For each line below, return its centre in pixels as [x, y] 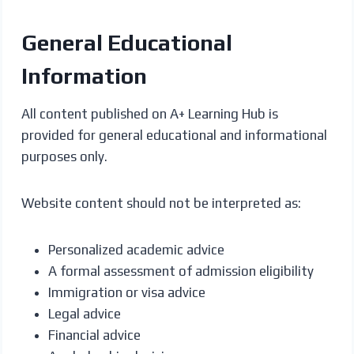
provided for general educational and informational [174, 135]
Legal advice [84, 313]
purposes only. [64, 156]
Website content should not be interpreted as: [161, 203]
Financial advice [94, 335]
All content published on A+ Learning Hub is [149, 113]
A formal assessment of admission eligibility [181, 271]
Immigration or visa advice [126, 292]
